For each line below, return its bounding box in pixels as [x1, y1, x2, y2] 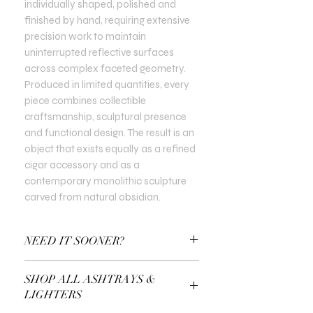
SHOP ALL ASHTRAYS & [24, 272, 156, 286]
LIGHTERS [24, 287, 82, 302]
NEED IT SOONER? [24, 233, 124, 248]
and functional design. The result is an [24, 126, 194, 139]
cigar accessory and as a [24, 158, 140, 171]
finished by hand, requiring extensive [24, 13, 190, 27]
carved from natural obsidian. [24, 190, 161, 203]
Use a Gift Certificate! [24, 260, 119, 273]
